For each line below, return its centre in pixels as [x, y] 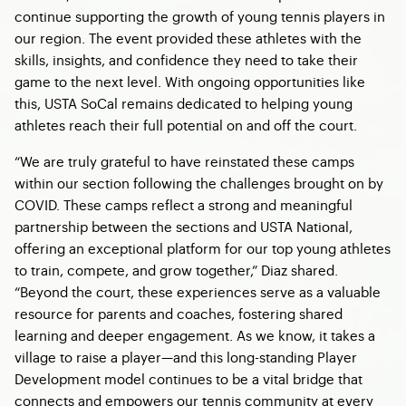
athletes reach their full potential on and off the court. [186, 125]
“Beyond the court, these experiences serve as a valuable [198, 291]
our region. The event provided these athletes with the [188, 38]
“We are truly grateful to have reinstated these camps [184, 161]
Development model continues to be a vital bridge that [188, 378]
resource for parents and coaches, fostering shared [179, 313]
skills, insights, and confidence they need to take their [186, 59]
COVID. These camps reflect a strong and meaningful [184, 204]
